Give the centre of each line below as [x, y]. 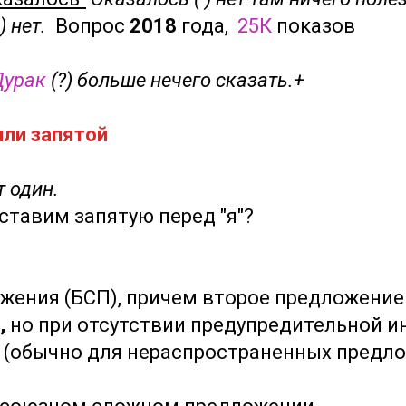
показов [314, 26]
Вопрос [92, 26]
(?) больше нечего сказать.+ [175, 80]
